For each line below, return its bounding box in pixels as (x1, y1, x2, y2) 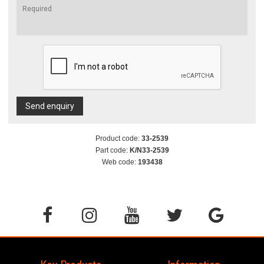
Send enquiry (25, 101, 74, 111)
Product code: (95, 134, 141, 143)
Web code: (101, 158, 138, 167)
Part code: (95, 146, 130, 155)
